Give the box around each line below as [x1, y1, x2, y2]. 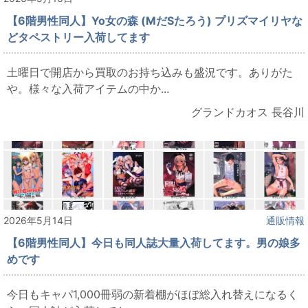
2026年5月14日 [3, 214, 73, 227]
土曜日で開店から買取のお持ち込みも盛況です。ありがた [7, 65, 293, 80]
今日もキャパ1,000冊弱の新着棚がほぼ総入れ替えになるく [7, 287, 298, 302]
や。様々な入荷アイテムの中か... [7, 82, 169, 96]
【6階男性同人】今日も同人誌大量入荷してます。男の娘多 [7, 236, 300, 250]
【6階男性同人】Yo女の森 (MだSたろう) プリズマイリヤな [7, 14, 302, 28]
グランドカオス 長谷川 [191, 105, 305, 120]
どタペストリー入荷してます [7, 30, 150, 45]
